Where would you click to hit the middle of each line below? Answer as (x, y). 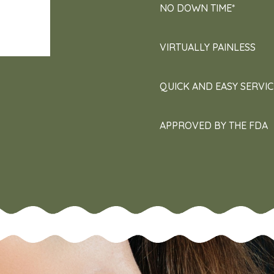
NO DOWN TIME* (197, 8)
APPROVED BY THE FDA (213, 125)
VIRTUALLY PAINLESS (207, 47)
